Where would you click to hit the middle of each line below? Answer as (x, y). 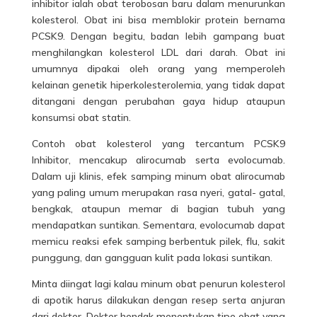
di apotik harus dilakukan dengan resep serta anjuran (158, 300)
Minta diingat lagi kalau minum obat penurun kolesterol (158, 284)
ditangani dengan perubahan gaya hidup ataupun (158, 101)
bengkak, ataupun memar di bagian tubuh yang (158, 209)
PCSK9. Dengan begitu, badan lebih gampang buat (158, 36)
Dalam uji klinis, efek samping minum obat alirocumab (158, 176)
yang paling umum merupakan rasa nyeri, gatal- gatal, (158, 192)
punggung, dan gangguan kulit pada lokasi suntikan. (152, 258)
